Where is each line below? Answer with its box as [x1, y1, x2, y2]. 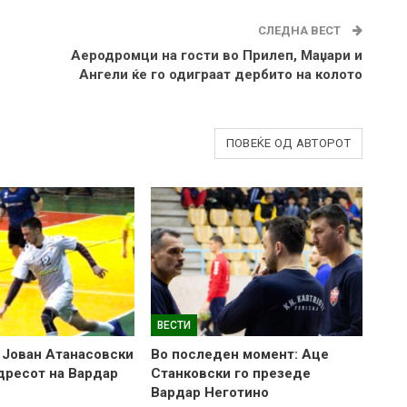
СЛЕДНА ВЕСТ [257, 23, 343, 37]
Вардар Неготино [150, 383, 269, 401]
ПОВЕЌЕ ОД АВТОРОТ [225, 135, 351, 150]
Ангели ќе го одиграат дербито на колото [78, 65, 362, 83]
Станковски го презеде [150, 364, 311, 382]
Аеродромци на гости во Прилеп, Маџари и [70, 46, 362, 64]
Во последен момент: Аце [150, 345, 329, 362]
